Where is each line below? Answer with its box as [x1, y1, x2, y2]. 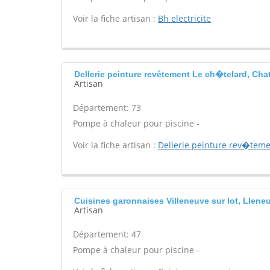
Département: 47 [73, 228, 141, 240]
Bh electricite [158, 13, 211, 24]
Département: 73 [73, 102, 141, 113]
